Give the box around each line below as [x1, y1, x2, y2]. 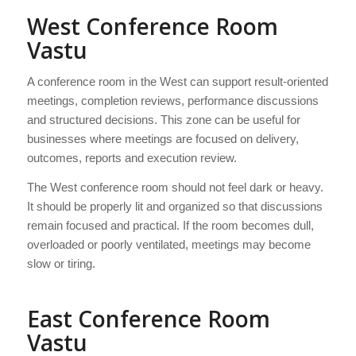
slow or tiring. [26, 256, 95, 270]
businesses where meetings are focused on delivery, [26, 131, 299, 145]
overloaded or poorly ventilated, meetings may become [26, 237, 311, 251]
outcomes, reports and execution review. [26, 150, 237, 164]
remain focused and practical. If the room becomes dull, [26, 218, 314, 232]
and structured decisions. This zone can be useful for [26, 112, 300, 126]
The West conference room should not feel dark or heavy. [26, 180, 323, 194]
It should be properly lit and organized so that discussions [26, 199, 323, 213]
